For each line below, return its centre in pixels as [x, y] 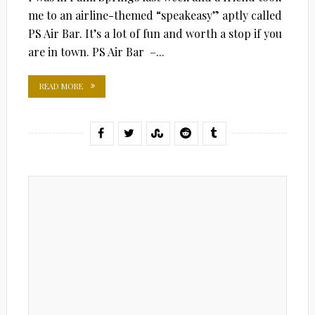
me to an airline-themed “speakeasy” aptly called [155, 15]
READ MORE [61, 86]
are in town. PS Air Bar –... [96, 51]
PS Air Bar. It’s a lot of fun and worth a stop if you [155, 33]
